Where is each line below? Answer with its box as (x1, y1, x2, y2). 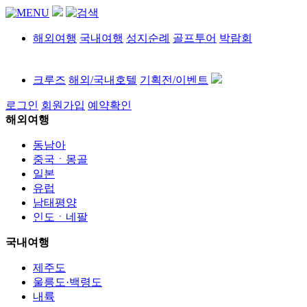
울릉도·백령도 (33, 276, 102, 288)
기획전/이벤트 (140, 74, 208, 86)
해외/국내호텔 (69, 74, 137, 86)
